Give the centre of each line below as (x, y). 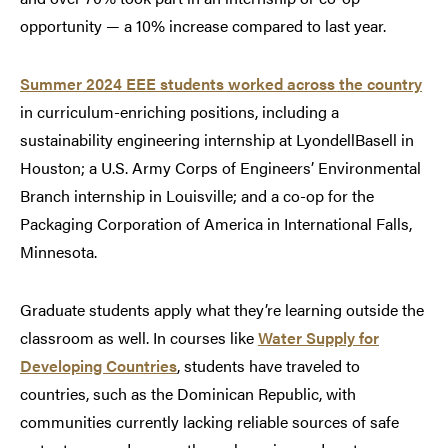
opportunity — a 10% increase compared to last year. (203, 26)
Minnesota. (58, 252)
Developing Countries (98, 366)
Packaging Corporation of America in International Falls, (216, 224)
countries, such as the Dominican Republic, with (188, 394)
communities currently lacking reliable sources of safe (209, 422)
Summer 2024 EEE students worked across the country (221, 84)
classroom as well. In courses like (139, 338)
